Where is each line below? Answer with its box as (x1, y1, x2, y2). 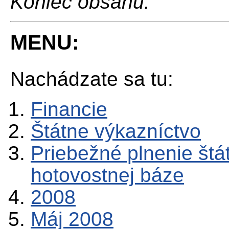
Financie (31, 98, 107, 121)
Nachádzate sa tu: (10, 68, 173, 90)
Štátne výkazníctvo (31, 120, 201, 143)
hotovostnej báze (31, 164, 184, 187)
